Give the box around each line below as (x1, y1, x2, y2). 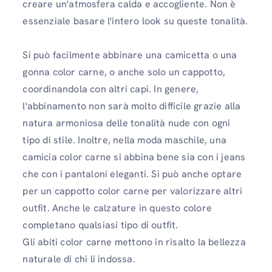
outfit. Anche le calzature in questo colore (22, 202, 212, 214)
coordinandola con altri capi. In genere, (22, 83, 199, 95)
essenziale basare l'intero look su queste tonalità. (22, 15, 248, 27)
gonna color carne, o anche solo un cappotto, (22, 66, 226, 78)
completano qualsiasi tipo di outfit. (22, 219, 178, 231)
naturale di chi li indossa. (22, 253, 135, 265)
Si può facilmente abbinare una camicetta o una (22, 49, 237, 61)
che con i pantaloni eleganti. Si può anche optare (22, 168, 242, 180)
